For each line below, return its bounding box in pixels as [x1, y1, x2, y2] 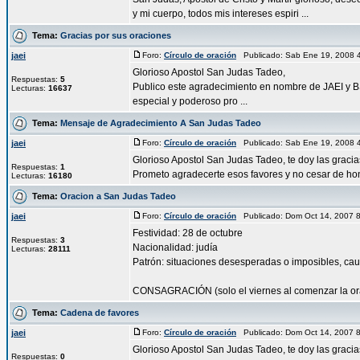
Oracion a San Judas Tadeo [60, 190, 176, 201]
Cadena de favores [60, 307, 139, 317]
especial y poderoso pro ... [133, 96, 247, 107]
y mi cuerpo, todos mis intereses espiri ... [133, 8, 309, 19]
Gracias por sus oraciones [60, 30, 171, 40]
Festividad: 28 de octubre [133, 227, 243, 239]
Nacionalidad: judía [133, 242, 218, 253]
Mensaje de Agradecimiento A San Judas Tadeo [60, 117, 261, 128]
